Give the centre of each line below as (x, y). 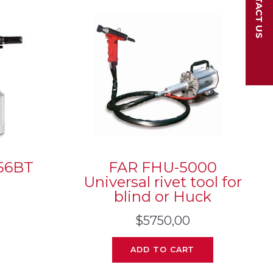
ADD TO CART (162, 250)
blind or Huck (162, 197)
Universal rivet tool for (162, 182)
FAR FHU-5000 (162, 168)
